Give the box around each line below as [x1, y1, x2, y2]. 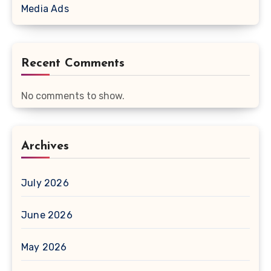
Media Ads [21, 3, 69, 15]
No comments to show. [21, 90, 125, 102]
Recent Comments [21, 57, 125, 70]
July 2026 [21, 177, 69, 189]
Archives [21, 140, 69, 153]
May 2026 [21, 241, 67, 253]
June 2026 [21, 209, 73, 221]
